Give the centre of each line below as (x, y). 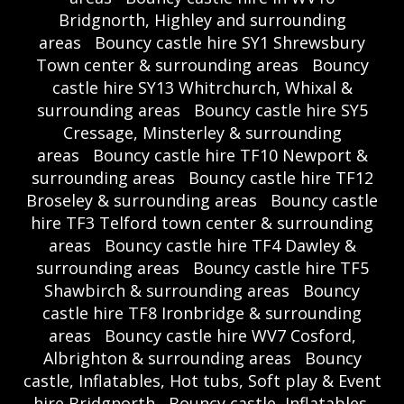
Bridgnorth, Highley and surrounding (202, 20)
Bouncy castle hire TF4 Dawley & (230, 246)
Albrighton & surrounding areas (167, 358)
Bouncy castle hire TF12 (280, 178)
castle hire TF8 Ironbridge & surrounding (202, 313)
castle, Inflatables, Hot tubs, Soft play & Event (202, 381)
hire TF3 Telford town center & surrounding (202, 223)
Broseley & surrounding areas (142, 201)
